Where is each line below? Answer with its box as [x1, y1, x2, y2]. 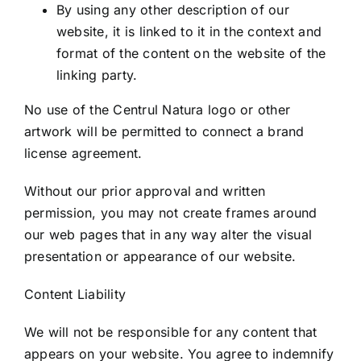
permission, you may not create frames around [24, 205, 317, 221]
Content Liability [24, 286, 127, 302]
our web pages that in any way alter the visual [24, 226, 313, 243]
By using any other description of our [56, 2, 289, 18]
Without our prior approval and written [24, 183, 266, 199]
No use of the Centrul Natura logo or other [24, 102, 291, 118]
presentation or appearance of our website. [24, 248, 297, 264]
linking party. [56, 67, 138, 83]
